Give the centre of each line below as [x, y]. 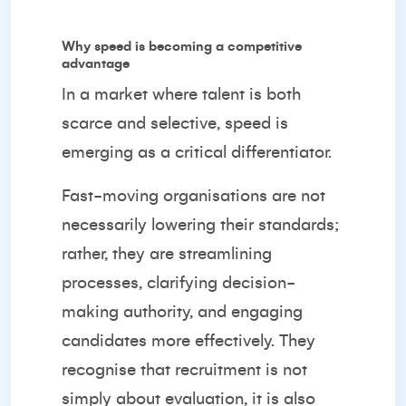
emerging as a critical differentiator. [197, 152]
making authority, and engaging [182, 312]
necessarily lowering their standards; [200, 225]
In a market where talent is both [181, 94]
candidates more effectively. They [188, 341]
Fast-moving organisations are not [193, 196]
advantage [96, 63]
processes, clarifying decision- [179, 283]
